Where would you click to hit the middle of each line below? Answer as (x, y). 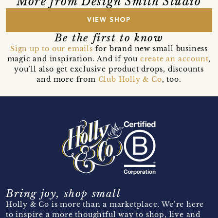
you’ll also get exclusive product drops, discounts (109, 69)
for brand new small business (150, 48)
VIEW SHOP (109, 20)
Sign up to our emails (51, 48)
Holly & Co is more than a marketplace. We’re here (105, 204)
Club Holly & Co (130, 79)
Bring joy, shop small (64, 193)
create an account (174, 59)
